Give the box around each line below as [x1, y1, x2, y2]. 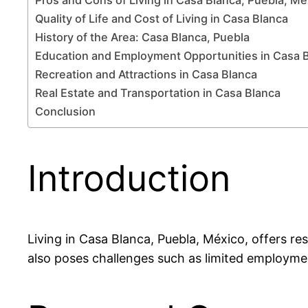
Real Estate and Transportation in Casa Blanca [35, 85, 280, 100]
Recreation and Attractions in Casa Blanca [35, 67, 257, 81]
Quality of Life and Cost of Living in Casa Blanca [35, 11, 288, 25]
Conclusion [35, 104, 96, 118]
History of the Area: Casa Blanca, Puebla [35, 30, 250, 44]
